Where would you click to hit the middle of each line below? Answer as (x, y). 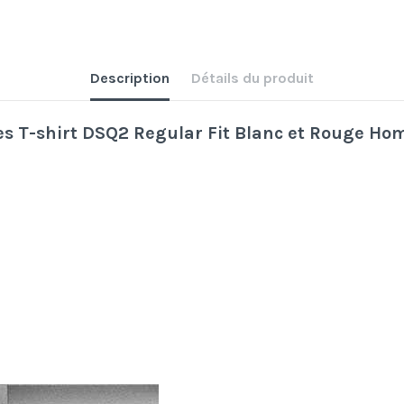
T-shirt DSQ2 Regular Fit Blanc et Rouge (191, 133)
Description (130, 78)
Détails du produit (252, 78)
